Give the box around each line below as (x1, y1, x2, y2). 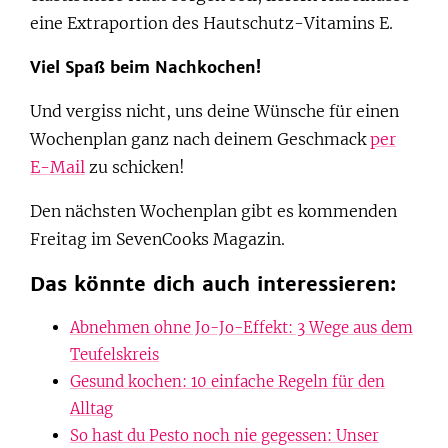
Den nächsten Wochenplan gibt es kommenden (30, 200, 397, 221)
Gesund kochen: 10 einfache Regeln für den (70, 371, 385, 391)
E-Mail (30, 156, 85, 177)
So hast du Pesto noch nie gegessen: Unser (70, 425, 379, 445)
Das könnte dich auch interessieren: (30, 270, 396, 296)
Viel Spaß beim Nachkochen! (30, 56, 261, 77)
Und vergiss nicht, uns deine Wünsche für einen (30, 100, 399, 121)
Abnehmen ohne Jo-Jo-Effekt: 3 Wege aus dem (70, 317, 413, 337)
